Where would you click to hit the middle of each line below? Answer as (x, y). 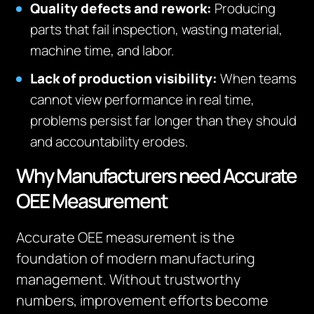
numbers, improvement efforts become (143, 300)
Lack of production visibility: (125, 78)
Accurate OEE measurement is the (126, 237)
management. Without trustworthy (129, 279)
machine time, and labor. (103, 50)
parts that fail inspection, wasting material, (157, 29)
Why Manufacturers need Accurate (157, 175)
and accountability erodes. (110, 142)
